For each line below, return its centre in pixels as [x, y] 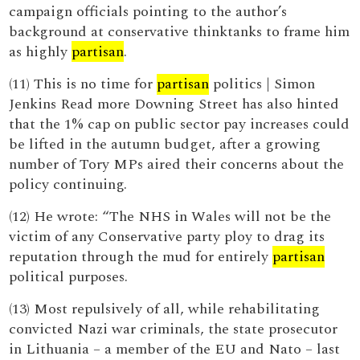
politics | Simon [262, 84]
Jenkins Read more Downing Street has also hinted [174, 104]
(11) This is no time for [83, 84]
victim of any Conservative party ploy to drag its [167, 237]
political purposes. [69, 277]
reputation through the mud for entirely [141, 257]
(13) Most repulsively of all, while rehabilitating [165, 309]
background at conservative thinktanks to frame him [180, 32]
